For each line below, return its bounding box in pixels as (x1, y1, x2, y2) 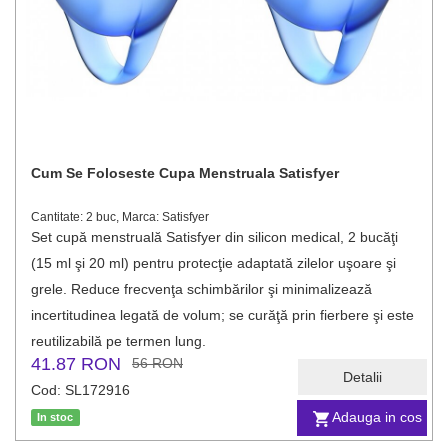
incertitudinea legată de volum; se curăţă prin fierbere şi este (31, 307, 414, 323)
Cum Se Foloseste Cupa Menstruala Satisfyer (31, 165, 339, 181)
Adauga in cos (332, 409, 422, 426)
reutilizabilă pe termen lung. (31, 333, 206, 349)
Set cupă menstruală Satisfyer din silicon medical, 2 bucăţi (31, 229, 398, 245)
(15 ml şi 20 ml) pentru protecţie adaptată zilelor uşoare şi (31, 255, 396, 271)
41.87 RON (31, 354, 121, 374)
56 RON (132, 355, 183, 371)
